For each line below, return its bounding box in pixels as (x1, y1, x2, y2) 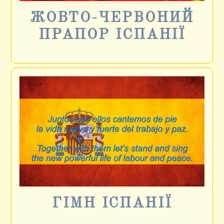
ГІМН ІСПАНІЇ (52, 194, 172, 212)
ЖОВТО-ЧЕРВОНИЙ (29, 8, 194, 27)
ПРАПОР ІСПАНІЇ (38, 25, 186, 44)
